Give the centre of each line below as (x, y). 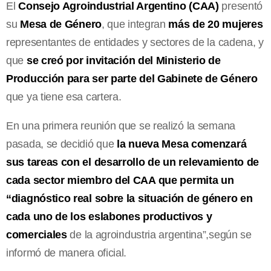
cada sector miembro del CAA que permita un (120, 180)
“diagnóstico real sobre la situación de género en (129, 198)
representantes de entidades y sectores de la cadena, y (135, 42)
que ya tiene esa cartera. (64, 96)
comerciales (37, 234)
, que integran (133, 24)
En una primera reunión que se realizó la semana (121, 126)
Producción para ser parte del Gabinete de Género (132, 78)
